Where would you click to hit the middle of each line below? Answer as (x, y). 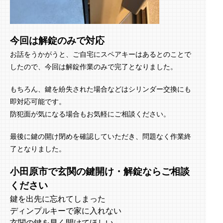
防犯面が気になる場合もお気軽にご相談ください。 (90, 114)
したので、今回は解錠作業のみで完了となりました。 (94, 66)
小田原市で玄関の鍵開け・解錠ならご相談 (100, 171)
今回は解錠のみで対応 (57, 41)
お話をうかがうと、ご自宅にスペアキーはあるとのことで (101, 54)
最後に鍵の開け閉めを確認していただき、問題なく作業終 (101, 136)
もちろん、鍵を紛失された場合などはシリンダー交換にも (101, 89)
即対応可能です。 (38, 101)
